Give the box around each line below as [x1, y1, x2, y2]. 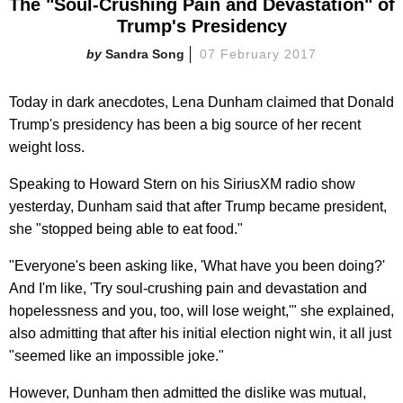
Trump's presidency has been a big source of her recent [9, 116, 361, 132]
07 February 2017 [200, 46, 317, 61]
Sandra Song [105, 46, 185, 61]
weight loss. [9, 139, 85, 155]
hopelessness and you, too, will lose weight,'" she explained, [9, 302, 394, 318]
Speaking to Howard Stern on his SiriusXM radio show [9, 175, 355, 192]
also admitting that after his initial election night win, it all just [9, 325, 391, 341]
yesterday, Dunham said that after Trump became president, [9, 198, 387, 214]
